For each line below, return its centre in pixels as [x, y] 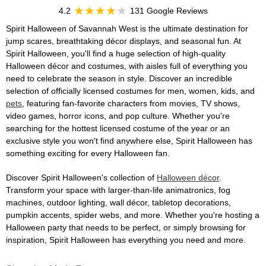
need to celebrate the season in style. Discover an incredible [119, 78]
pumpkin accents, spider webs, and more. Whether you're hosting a [133, 215]
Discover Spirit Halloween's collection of [81, 178]
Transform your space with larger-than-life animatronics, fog [118, 190]
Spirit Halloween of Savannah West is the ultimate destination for [127, 28]
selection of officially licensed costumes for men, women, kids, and [130, 91]
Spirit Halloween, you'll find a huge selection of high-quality [116, 53]
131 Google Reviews [169, 11]
